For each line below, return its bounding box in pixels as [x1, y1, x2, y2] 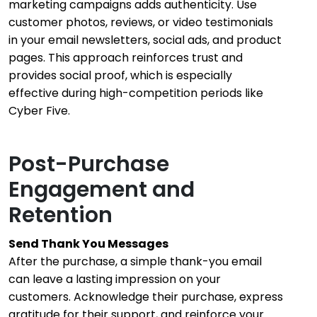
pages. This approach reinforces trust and [8, 49, 243, 66]
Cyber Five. [8, 102, 70, 119]
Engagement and [8, 174, 195, 204]
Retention [8, 200, 113, 230]
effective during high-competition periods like [8, 84, 263, 101]
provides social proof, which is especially [8, 67, 232, 83]
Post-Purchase [8, 149, 169, 179]
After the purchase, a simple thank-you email [8, 253, 262, 270]
